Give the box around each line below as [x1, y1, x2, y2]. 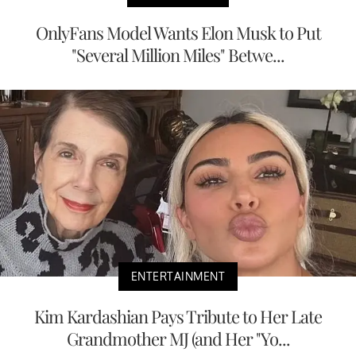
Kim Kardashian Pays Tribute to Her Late [34, 304, 322, 328]
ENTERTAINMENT [130, 269, 226, 283]
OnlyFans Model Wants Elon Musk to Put [35, 21, 321, 45]
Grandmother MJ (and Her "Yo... [66, 326, 290, 350]
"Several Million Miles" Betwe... [72, 43, 284, 68]
